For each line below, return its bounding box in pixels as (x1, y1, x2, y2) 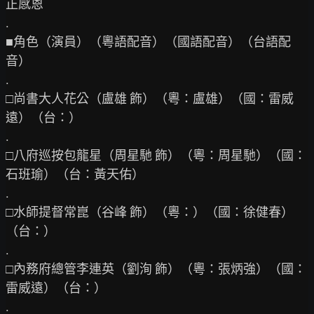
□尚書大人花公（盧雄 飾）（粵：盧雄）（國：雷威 (6, 91, 294, 106)
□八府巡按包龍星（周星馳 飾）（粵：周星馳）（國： (6, 148, 306, 163)
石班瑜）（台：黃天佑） (6, 167, 144, 182)
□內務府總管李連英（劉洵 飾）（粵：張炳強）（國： (6, 261, 306, 276)
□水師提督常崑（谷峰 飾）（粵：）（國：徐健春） (6, 205, 294, 219)
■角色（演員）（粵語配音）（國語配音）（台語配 (6, 34, 291, 49)
